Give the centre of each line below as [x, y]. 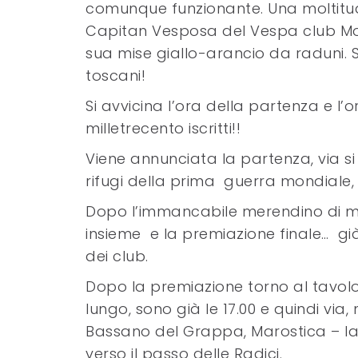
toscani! [115, 76]
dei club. [117, 256]
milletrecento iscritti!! [163, 128]
